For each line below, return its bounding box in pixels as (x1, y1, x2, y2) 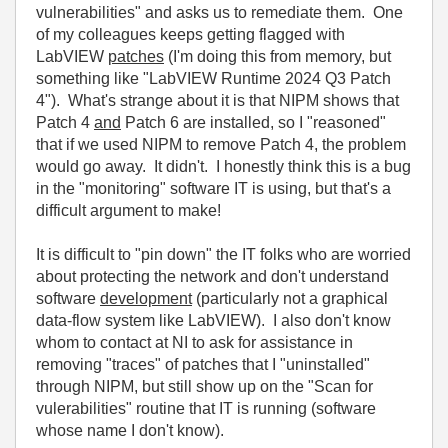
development (100, 290, 192, 308)
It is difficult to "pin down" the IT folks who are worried (36, 246, 411, 264)
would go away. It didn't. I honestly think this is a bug (36, 158, 411, 176)
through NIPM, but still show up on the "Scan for (36, 378, 373, 396)
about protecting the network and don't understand (36, 268, 389, 286)
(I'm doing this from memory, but (164, 48, 391, 66)
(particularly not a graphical (192, 290, 388, 308)
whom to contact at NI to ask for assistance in (36, 334, 353, 352)
